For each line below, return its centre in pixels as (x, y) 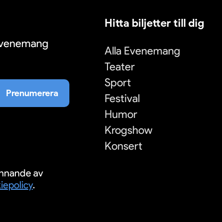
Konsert (123, 146)
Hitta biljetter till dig (154, 23)
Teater (120, 67)
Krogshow (129, 130)
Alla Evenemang (142, 51)
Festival (122, 99)
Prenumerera (32, 93)
